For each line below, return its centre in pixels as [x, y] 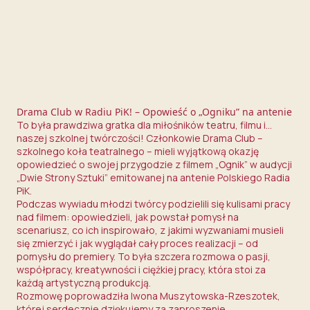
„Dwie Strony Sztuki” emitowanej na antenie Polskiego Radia [153, 177]
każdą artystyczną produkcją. [84, 283]
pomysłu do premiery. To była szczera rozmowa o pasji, [144, 256]
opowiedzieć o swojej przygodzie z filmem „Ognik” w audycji [154, 164]
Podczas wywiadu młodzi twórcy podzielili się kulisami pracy [153, 204]
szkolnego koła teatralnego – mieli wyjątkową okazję [138, 151]
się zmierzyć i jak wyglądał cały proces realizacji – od [137, 243]
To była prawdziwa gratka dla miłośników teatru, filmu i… [144, 125]
